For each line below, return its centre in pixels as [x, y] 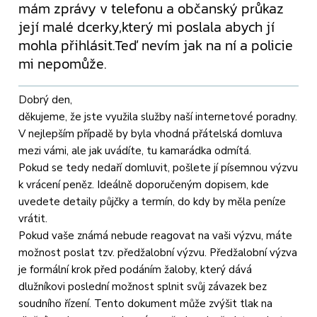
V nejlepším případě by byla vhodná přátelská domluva [151, 133]
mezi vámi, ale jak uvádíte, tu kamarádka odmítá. [135, 150]
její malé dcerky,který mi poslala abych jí [147, 27]
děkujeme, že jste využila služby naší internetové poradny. [158, 116]
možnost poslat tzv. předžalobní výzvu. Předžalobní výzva [158, 252]
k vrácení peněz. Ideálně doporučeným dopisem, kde [144, 184]
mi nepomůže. [63, 63]
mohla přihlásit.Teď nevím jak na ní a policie [156, 45]
